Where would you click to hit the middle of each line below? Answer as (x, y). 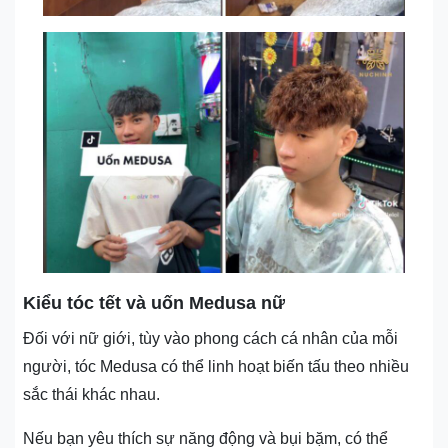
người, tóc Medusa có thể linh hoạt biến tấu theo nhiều (216, 366)
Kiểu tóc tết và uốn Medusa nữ (154, 302)
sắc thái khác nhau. (91, 394)
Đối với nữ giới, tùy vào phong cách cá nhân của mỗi (210, 338)
